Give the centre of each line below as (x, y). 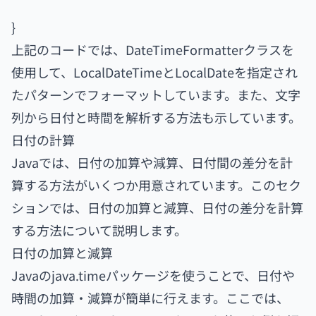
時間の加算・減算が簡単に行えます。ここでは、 (150, 298)
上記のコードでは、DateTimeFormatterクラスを (153, 49)
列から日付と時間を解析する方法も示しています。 (156, 117)
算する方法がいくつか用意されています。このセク (156, 185)
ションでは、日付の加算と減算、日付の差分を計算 (157, 207)
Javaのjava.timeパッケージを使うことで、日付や (153, 275)
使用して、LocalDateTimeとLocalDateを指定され (154, 72)
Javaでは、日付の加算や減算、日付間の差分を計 (152, 162)
